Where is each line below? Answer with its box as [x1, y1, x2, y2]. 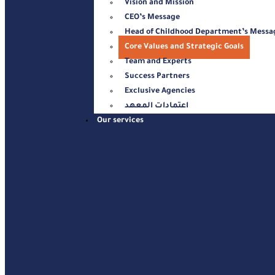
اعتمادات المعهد [125, 101, 189, 110]
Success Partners [125, 72, 190, 81]
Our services [97, 116, 144, 125]
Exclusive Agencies [125, 87, 196, 96]
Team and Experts [125, 57, 192, 66]
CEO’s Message [125, 13, 180, 22]
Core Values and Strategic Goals [125, 42, 244, 52]
